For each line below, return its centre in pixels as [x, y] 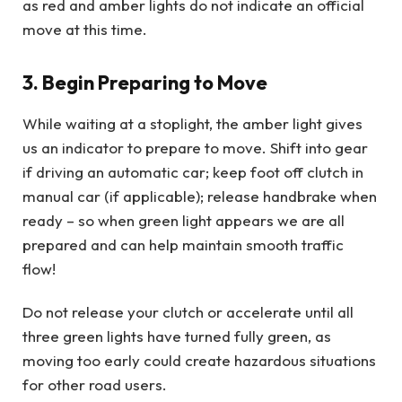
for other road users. [95, 384]
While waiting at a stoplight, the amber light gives [192, 124]
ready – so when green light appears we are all [184, 221]
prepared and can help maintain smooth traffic [183, 245]
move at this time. [85, 30]
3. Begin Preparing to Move [145, 82]
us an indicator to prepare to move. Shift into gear [195, 148]
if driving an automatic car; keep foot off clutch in [193, 172]
